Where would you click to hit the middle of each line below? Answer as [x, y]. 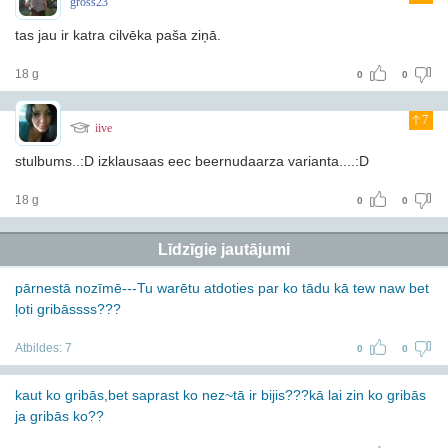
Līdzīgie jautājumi [224, 249]
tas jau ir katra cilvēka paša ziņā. [118, 35]
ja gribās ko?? [59, 416]
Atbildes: [40, 348]
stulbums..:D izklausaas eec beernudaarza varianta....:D [192, 161]
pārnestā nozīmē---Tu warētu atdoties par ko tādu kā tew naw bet [222, 288]
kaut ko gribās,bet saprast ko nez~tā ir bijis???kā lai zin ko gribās [220, 395]
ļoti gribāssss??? [68, 309]
